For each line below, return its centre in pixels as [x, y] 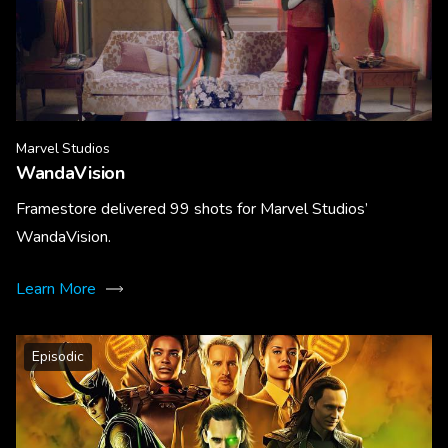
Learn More [56, 289]
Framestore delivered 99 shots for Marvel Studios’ [192, 209]
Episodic [58, 357]
